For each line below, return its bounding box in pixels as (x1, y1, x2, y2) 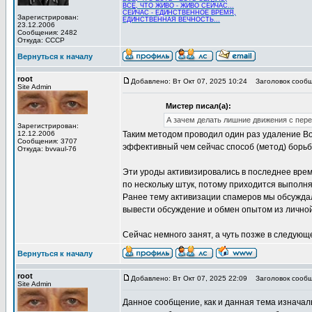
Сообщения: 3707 (17, 137, 77, 145)
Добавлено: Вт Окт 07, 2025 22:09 (131, 274, 247, 282)
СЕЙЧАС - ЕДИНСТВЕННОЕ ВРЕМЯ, (123, 9, 236, 16)
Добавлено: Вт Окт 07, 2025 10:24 (131, 77, 247, 85)
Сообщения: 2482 (17, 29, 77, 36)
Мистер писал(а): (165, 102, 231, 110)
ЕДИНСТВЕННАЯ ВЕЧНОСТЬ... (123, 16, 220, 23)
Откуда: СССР (17, 36, 65, 44)
